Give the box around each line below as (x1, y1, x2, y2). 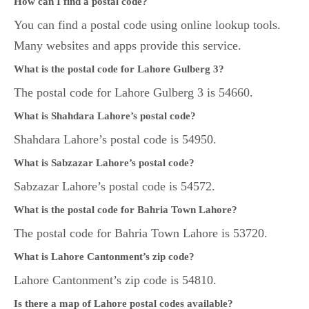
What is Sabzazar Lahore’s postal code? (14, 157, 195, 169)
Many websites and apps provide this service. (14, 39, 241, 53)
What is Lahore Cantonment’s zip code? (14, 251, 195, 263)
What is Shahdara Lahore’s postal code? (14, 110, 196, 122)
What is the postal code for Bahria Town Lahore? (14, 204, 237, 216)
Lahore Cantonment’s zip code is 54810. (14, 273, 217, 288)
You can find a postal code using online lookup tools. (14, 18, 281, 32)
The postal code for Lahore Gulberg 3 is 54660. (14, 86, 253, 100)
